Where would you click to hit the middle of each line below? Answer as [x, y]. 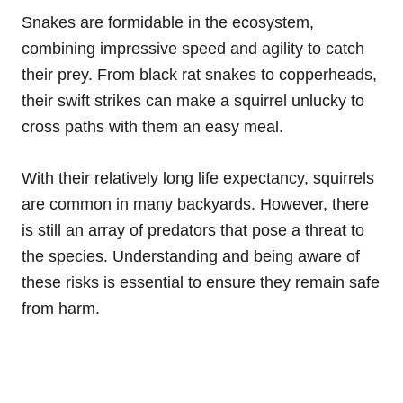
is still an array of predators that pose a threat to [193, 230]
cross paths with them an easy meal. [152, 126]
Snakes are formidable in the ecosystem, [168, 22]
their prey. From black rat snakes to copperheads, [199, 74]
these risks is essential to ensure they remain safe [201, 282]
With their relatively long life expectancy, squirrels [198, 178]
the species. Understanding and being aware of [191, 256]
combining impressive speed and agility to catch [193, 48]
